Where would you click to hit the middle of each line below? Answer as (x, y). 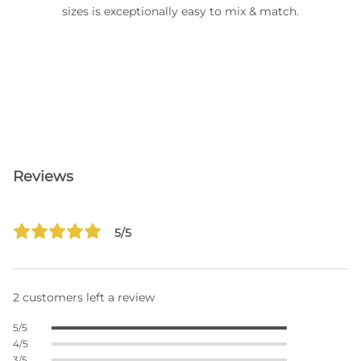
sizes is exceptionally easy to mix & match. (180, 11)
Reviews (43, 176)
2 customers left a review (84, 297)
